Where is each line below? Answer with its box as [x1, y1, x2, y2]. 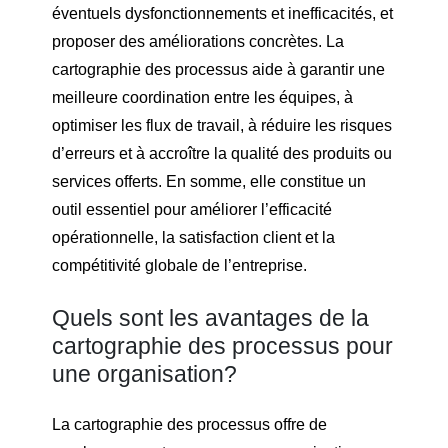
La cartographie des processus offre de [52, 416, 327, 434]
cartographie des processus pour [52, 332, 393, 359]
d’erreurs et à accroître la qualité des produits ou [52, 145, 392, 163]
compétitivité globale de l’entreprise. [52, 257, 307, 275]
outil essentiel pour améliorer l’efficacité [52, 201, 332, 219]
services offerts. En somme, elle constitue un [52, 173, 366, 191]
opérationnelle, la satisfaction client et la [52, 229, 335, 247]
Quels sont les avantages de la [52, 304, 369, 331]
